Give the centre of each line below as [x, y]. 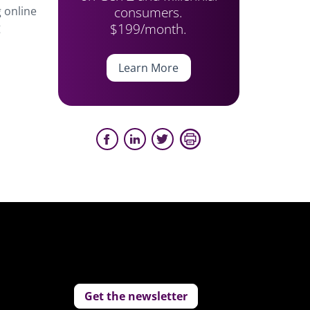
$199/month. [149, 29]
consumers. [149, 12]
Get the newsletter [136, 296]
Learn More [149, 68]
